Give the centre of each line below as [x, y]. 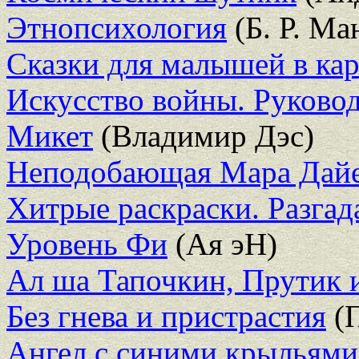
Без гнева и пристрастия [166, 316]
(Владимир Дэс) [204, 135]
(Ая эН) [222, 244]
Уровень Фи [87, 244]
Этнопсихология [117, 27]
